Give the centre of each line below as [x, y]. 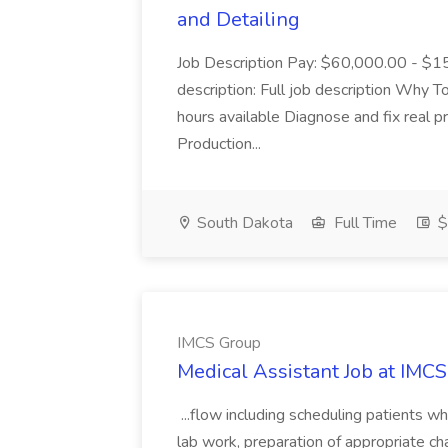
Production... [219, 144]
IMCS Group [219, 343]
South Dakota [243, 223]
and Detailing [238, 19]
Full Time [363, 223]
